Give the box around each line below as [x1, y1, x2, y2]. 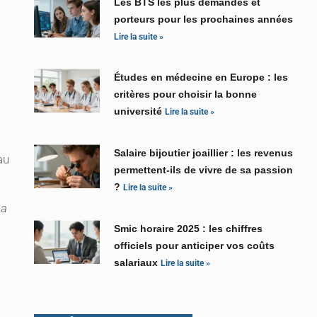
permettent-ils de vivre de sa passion [114, 164, 294, 176]
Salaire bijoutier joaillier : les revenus [114, 147, 294, 159]
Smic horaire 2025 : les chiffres [114, 223, 263, 235]
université [114, 105, 166, 117]
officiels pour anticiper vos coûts [114, 240, 275, 252]
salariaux [114, 257, 161, 269]
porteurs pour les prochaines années [114, 13, 294, 25]
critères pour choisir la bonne [114, 88, 258, 100]
